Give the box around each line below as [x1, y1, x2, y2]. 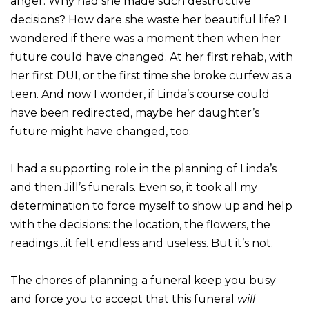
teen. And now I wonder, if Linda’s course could [10, 87, 270, 101]
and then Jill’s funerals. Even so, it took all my [10, 180, 257, 194]
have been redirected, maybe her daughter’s [10, 106, 259, 119]
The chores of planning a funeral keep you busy [10, 273, 276, 287]
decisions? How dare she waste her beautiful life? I [10, 12, 287, 26]
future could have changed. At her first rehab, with [10, 50, 293, 63]
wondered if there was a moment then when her [10, 31, 281, 45]
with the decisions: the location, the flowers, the [10, 217, 270, 231]
